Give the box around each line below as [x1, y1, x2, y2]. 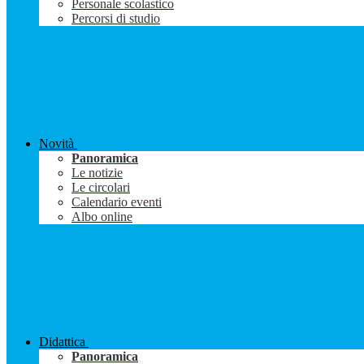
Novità [39, 136, 74, 151]
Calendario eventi [71, 195, 162, 210]
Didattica [39, 335, 85, 349]
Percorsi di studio [71, 11, 160, 26]
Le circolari [71, 180, 130, 195]
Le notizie [71, 166, 123, 180]
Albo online [71, 210, 132, 224]
